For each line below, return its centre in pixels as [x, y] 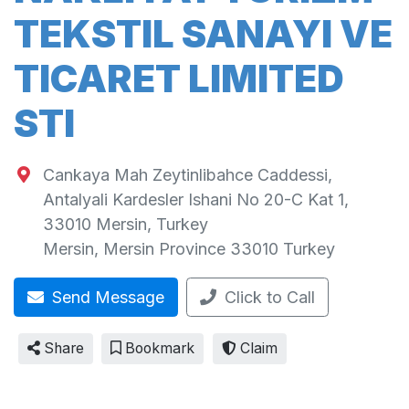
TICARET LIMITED [179, 79]
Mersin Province [164, 249]
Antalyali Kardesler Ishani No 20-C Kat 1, [195, 200]
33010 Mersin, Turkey [125, 225]
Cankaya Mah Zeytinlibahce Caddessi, [187, 175]
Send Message [106, 297]
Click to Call [270, 297]
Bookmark [158, 349]
